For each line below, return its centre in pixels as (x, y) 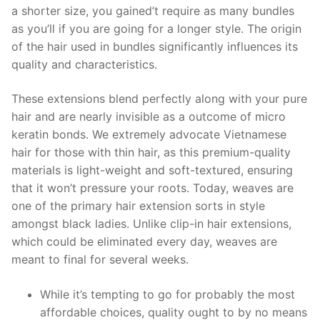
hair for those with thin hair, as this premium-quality (151, 152)
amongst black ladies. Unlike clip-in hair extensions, (151, 223)
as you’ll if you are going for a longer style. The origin (156, 29)
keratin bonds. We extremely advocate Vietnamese (149, 134)
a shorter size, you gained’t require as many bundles (153, 11)
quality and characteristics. (84, 65)
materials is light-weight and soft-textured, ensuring (152, 170)
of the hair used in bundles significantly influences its (155, 47)
